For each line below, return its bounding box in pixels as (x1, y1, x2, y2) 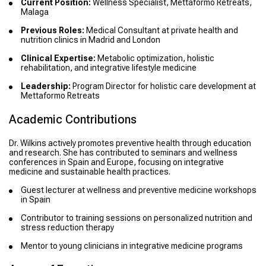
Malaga (21, 7, 49, 17)
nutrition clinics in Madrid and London (21, 35, 160, 45)
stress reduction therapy (21, 223, 114, 233)
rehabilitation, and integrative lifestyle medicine (21, 63, 197, 73)
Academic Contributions (9, 112, 137, 127)
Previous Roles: (21, 26, 84, 36)
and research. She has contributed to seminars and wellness (9, 148, 237, 158)
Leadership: (21, 81, 71, 91)
